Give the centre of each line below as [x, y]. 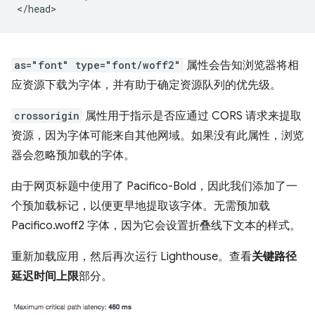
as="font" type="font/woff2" [97, 65]
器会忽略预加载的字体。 [73, 155]
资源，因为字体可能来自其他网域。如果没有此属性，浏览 [157, 135]
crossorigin [47, 115]
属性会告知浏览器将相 [241, 65]
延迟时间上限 [45, 276]
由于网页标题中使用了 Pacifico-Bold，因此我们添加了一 [154, 186]
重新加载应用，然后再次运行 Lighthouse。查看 [131, 256]
